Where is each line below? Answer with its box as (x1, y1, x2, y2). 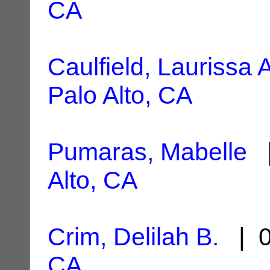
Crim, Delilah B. (48, 222, 219, 251)
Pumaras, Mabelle (48, 137, 247, 166)
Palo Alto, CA (48, 81, 192, 109)
